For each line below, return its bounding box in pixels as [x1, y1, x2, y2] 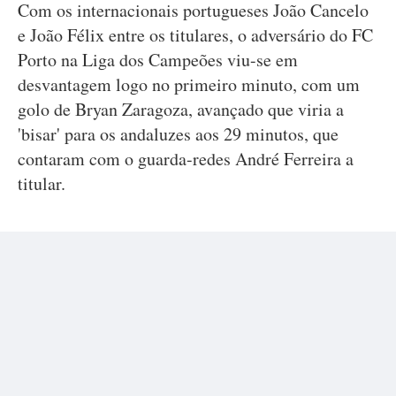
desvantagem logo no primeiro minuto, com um [18, 72, 360, 96]
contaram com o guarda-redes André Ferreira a [18, 147, 354, 171]
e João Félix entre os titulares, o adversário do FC [18, 23, 373, 47]
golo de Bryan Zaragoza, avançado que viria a [18, 97, 344, 121]
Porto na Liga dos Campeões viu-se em [18, 48, 298, 72]
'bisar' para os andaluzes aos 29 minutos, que [18, 122, 339, 146]
